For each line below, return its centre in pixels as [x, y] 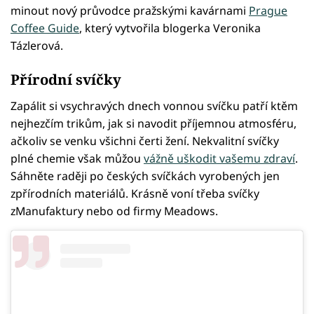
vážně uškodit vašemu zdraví [219, 158]
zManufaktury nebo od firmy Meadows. [114, 211]
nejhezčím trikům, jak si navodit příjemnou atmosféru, [153, 123]
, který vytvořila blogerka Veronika [170, 28]
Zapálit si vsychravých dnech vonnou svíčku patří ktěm [154, 105]
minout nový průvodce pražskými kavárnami [130, 10]
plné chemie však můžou [77, 158]
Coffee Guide [45, 28]
